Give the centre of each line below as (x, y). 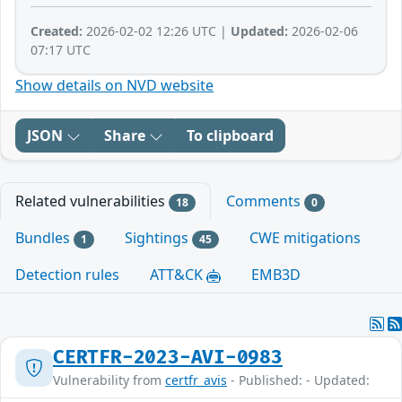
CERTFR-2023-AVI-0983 (168, 358)
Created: (57, 31)
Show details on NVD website (114, 86)
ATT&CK (178, 275)
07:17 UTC (61, 50)
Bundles (44, 238)
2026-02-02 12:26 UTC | (157, 31)
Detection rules (67, 275)
